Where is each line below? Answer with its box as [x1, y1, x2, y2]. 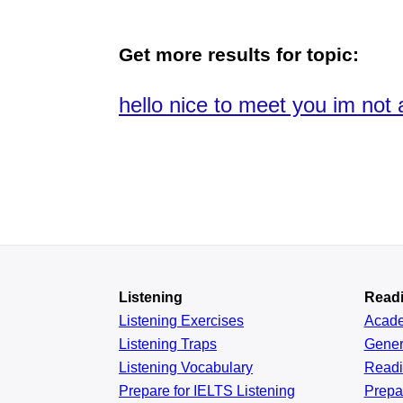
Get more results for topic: [119, 44, 359, 65]
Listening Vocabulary [119, 360, 253, 375]
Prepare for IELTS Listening [119, 383, 295, 399]
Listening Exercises [119, 313, 244, 328]
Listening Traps [119, 336, 217, 352]
